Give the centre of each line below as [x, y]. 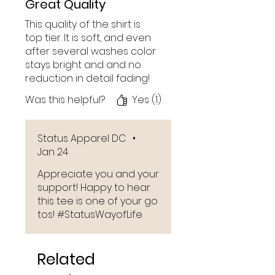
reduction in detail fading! [87, 78]
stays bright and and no [83, 64]
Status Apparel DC [82, 138]
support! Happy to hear [94, 187]
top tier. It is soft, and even [88, 37]
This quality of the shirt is [83, 24]
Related [66, 259]
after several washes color [91, 51]
